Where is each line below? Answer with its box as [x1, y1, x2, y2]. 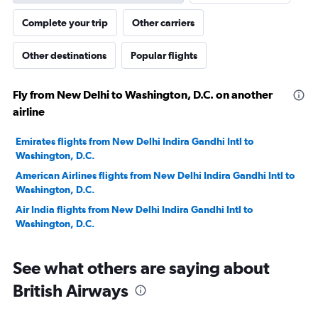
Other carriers [132, 17, 194, 29]
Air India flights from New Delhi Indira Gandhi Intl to [16, 204, 253, 216]
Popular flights [131, 50, 197, 62]
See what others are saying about [13, 258, 270, 278]
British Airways [13, 280, 128, 301]
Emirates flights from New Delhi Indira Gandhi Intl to [16, 136, 253, 148]
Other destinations [22, 50, 106, 62]
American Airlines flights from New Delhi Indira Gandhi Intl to [16, 170, 295, 182]
